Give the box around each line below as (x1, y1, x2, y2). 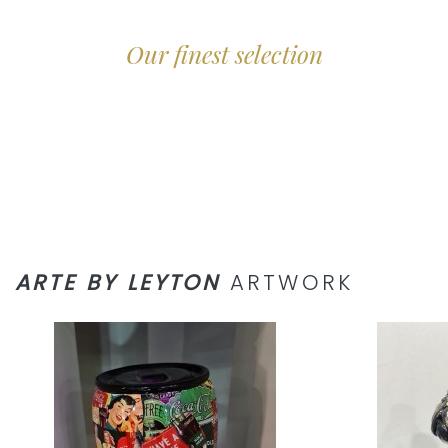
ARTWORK (220, 268, 354, 298)
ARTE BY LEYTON (15, 268, 221, 298)
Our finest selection (125, 38, 323, 71)
